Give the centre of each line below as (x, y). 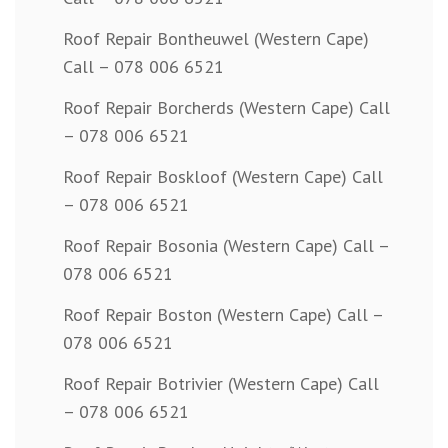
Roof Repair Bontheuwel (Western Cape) (216, 39)
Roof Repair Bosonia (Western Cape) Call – (226, 246)
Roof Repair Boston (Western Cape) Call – (223, 315)
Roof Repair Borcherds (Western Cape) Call (226, 108)
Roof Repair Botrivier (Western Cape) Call (221, 384)
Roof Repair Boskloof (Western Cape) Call (223, 177)
